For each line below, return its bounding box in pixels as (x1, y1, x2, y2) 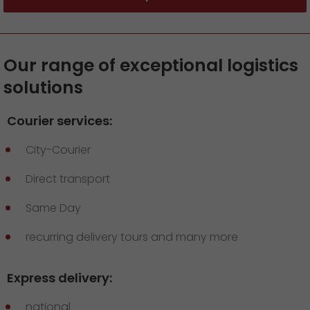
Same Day (26, 200, 81, 217)
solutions (3, 75, 83, 100)
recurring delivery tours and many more (26, 229, 238, 246)
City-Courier (26, 142, 91, 158)
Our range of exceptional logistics (3, 53, 298, 78)
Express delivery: (7, 269, 112, 287)
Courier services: (7, 112, 112, 130)
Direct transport (26, 171, 110, 188)
